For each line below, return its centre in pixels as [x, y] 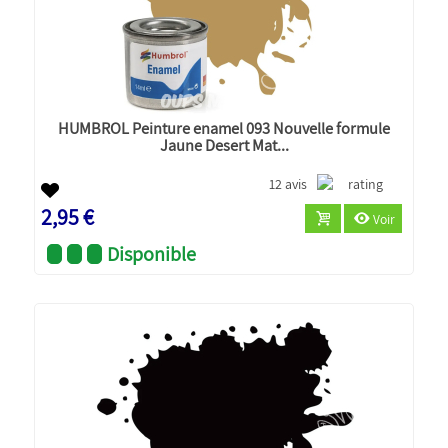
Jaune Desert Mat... [224, 144]
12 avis [288, 183]
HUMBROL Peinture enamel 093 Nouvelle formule [224, 127]
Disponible [152, 253]
